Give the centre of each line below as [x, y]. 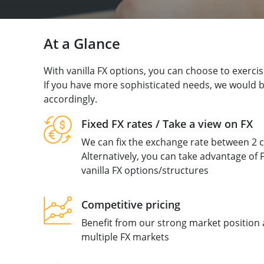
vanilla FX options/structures [145, 170]
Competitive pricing [131, 204]
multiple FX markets [125, 237]
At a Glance [82, 43]
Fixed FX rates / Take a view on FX [167, 124]
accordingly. [70, 99]
